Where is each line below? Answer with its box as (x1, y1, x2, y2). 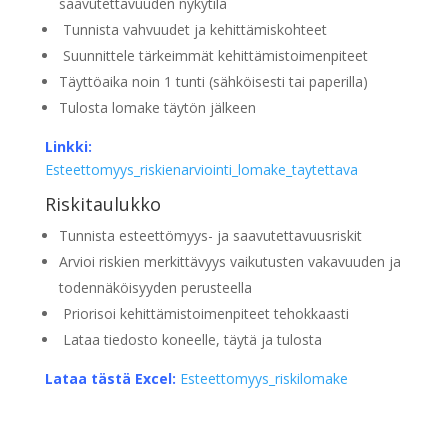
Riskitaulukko (44, 192, 161, 217)
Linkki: (44, 137, 92, 157)
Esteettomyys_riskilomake (179, 369, 348, 389)
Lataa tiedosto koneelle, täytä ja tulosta (58, 330, 322, 350)
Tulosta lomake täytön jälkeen (58, 98, 256, 118)
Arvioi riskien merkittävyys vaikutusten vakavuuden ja (58, 252, 401, 272)
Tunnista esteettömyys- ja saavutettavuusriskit (58, 226, 362, 246)
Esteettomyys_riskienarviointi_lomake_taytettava (44, 160, 358, 180)
